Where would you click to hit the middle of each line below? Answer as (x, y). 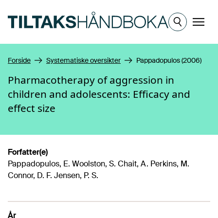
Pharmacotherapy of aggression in (91, 80)
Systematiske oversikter (83, 60)
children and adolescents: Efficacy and (99, 94)
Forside (19, 60)
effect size (32, 108)
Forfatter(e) (28, 152)
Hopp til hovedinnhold (46, 9)
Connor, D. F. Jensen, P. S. (53, 175)
